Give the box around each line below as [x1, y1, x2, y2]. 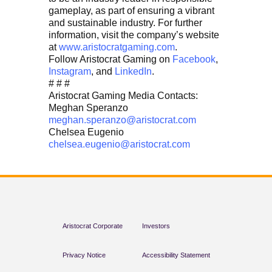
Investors [141, 222, 170, 230]
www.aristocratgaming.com [59, 42, 175, 53]
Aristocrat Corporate [62, 222, 123, 230]
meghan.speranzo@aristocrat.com [49, 115, 196, 126]
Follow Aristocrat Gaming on [49, 54, 172, 65]
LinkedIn [115, 66, 152, 77]
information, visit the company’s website [49, 30, 219, 41]
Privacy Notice [62, 251, 106, 259]
